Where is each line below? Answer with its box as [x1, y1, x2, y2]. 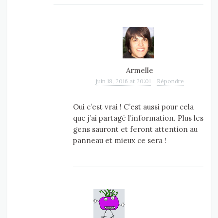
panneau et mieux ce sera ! [73, 136, 166, 145]
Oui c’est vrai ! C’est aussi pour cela [73, 102, 194, 112]
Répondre [156, 77, 184, 85]
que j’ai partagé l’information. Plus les [73, 113, 203, 123]
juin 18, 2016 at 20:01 [95, 77, 151, 85]
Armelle [126, 66, 153, 75]
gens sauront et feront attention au [73, 125, 198, 134]
